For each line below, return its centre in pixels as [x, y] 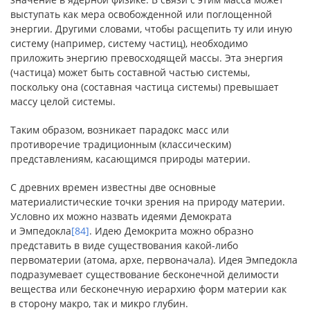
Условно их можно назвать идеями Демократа [121, 216]
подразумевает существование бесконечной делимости [145, 274]
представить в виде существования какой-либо [124, 245]
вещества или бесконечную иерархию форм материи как [148, 289]
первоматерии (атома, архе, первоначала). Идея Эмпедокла [154, 260]
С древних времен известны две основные [113, 187]
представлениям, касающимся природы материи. [130, 159]
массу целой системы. [63, 101]
